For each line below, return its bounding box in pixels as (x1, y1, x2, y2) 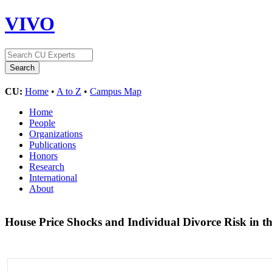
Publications (29, 139, 76, 150)
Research (29, 161, 64, 172)
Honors (29, 150, 58, 161)
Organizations (29, 128, 83, 139)
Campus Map (90, 86, 141, 97)
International (29, 172, 77, 183)
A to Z (56, 86, 81, 97)
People (29, 117, 55, 128)
